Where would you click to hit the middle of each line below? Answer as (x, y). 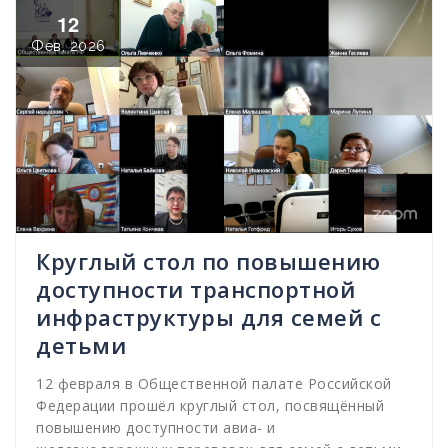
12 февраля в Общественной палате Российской (214, 384)
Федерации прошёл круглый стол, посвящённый (210, 406)
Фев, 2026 (68, 46)
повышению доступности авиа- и (156, 428)
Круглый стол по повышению (208, 261)
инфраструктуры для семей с (208, 317)
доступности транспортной (195, 289)
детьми (81, 345)
